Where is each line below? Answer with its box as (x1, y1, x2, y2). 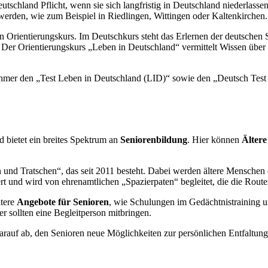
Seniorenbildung (120, 134, 187, 145)
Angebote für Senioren (17, 196, 109, 207)
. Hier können (187, 134, 242, 145)
